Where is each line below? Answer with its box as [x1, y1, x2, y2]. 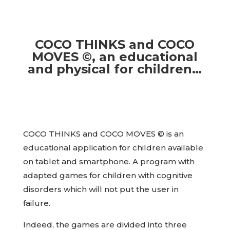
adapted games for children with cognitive [23, 170, 193, 180]
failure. [23, 198, 50, 208]
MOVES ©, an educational [32, 49, 198, 64]
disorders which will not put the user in [23, 184, 179, 194]
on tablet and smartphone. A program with [23, 157, 195, 166]
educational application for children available [23, 143, 203, 152]
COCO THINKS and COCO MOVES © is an [23, 129, 184, 139]
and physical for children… [28, 62, 202, 76]
